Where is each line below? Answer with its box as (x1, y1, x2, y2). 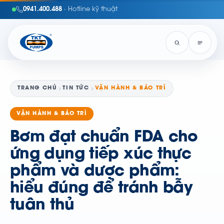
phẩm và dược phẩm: (10, 164, 179, 179)
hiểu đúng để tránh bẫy (10, 181, 193, 196)
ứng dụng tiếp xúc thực (10, 147, 191, 162)
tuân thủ (10, 198, 74, 213)
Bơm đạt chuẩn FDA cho (10, 130, 198, 145)
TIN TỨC (62, 85, 89, 91)
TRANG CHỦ (17, 85, 57, 91)
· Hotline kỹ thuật (62, 6, 117, 12)
